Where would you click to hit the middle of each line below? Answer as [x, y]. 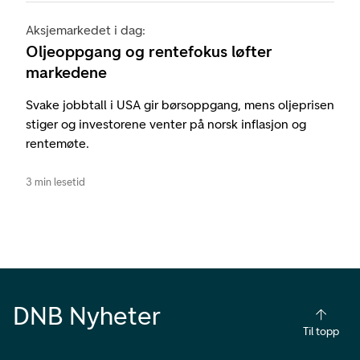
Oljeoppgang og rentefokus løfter [149, 51]
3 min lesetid [55, 182]
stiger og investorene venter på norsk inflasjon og [166, 124]
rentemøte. [57, 143]
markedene [66, 72]
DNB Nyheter [87, 315]
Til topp [321, 331]
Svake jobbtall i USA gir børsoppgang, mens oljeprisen [180, 104]
